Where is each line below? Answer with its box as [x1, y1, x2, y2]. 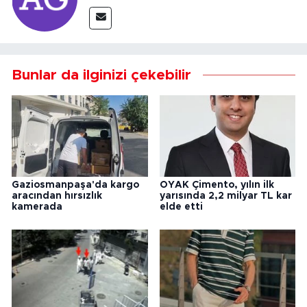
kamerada [12, 201, 62, 212]
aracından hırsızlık [12, 191, 102, 201]
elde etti [159, 201, 203, 212]
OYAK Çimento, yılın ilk [159, 180, 274, 190]
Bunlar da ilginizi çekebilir [12, 67, 191, 82]
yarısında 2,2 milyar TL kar [159, 191, 292, 201]
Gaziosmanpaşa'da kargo [12, 180, 139, 190]
